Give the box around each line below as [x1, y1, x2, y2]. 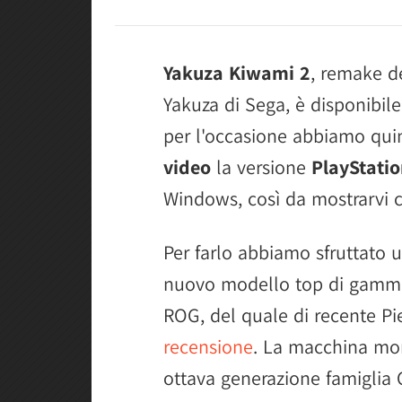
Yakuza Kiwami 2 [163, 60, 310, 85]
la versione [211, 154, 311, 179]
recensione [163, 334, 253, 359]
